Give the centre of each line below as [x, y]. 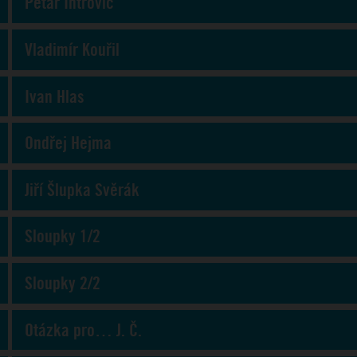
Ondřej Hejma [68, 143]
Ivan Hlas [55, 96]
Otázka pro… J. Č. [83, 330]
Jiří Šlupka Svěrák [82, 190]
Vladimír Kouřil [72, 49]
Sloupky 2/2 [63, 283]
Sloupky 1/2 [63, 237]
